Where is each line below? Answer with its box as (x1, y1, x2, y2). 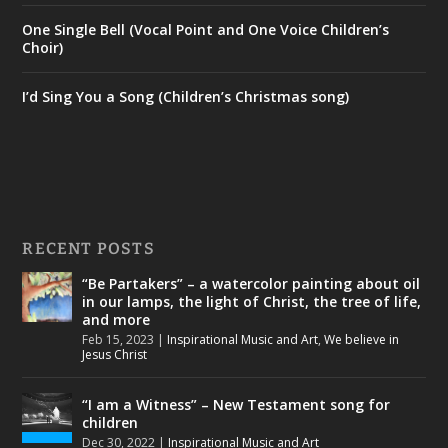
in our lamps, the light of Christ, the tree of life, (82, 291, 422, 311)
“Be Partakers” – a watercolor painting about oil (82, 273, 421, 293)
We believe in (324, 330, 400, 348)
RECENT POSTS (22, 238, 155, 258)
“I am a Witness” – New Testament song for (82, 394, 391, 414)
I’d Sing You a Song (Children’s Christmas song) (22, 86, 350, 106)
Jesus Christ (82, 345, 148, 363)
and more (82, 309, 151, 329)
